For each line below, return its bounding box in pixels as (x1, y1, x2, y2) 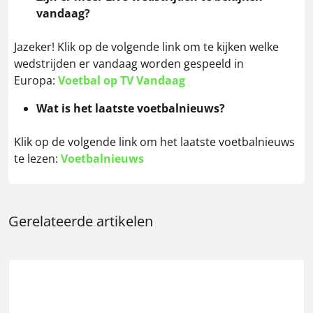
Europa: (14, 72, 58, 88)
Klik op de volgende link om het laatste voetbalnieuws (14, 133, 295, 150)
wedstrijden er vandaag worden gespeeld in (14, 55, 244, 71)
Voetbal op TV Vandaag (58, 72, 185, 88)
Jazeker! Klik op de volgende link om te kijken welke (14, 38, 279, 54)
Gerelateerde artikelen (8, 211, 153, 231)
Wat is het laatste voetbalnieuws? (36, 100, 225, 116)
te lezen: (14, 150, 61, 166)
